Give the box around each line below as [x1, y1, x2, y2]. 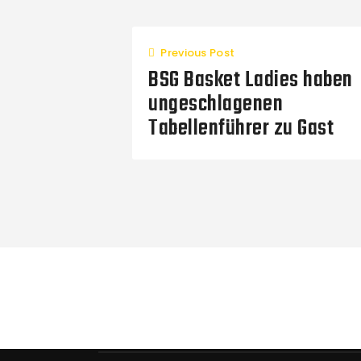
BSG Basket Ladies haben [148, 62, 353, 98]
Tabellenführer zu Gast [148, 110, 334, 146]
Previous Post [160, 44, 235, 60]
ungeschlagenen [148, 86, 283, 122]
